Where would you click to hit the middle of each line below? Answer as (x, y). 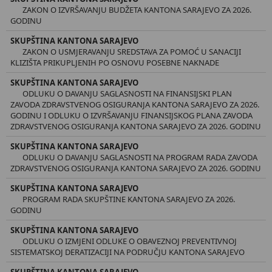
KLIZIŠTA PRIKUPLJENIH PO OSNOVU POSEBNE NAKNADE (115, 62)
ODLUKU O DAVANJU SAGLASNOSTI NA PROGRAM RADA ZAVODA (140, 157)
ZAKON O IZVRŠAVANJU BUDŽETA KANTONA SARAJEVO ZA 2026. (137, 9)
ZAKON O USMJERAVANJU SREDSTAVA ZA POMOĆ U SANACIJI (132, 51)
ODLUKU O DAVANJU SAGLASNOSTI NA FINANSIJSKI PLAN (127, 93)
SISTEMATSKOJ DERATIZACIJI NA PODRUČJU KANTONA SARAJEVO (127, 252)
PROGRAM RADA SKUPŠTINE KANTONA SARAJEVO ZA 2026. (129, 199)
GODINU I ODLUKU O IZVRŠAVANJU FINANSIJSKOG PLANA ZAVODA (131, 115)
